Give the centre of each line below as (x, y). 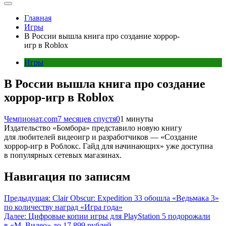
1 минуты (137, 119)
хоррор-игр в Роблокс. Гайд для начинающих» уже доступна (108, 146)
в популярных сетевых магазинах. (63, 155)
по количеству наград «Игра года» (63, 207)
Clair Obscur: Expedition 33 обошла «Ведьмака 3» (136, 198)
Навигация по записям (67, 176)
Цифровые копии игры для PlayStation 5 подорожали (119, 216)
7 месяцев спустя (87, 119)
